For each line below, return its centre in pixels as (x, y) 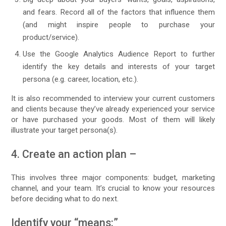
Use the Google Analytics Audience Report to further (119, 54)
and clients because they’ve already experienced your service (113, 109)
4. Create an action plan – (74, 154)
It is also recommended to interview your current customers (113, 98)
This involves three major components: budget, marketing (113, 178)
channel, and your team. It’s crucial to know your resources (113, 188)
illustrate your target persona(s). (65, 130)
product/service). (51, 38)
